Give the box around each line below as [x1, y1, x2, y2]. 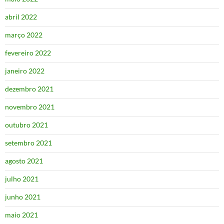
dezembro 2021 [5, 84, 53, 93]
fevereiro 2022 [5, 48, 51, 57]
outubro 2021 [5, 120, 48, 129]
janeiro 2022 [5, 66, 44, 75]
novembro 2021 [5, 102, 54, 111]
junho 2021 [5, 192, 40, 201]
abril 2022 [5, 12, 37, 21]
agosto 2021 [5, 156, 43, 165]
